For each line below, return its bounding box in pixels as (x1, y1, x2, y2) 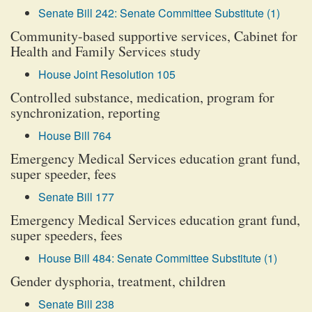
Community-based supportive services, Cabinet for (10, 26, 297, 45)
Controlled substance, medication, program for (10, 88, 274, 107)
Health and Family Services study (10, 42, 201, 61)
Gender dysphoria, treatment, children (10, 272, 226, 290)
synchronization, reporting (10, 103, 160, 122)
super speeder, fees (10, 164, 116, 183)
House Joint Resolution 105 (38, 66, 175, 82)
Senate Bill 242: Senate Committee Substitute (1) (38, 5, 280, 21)
